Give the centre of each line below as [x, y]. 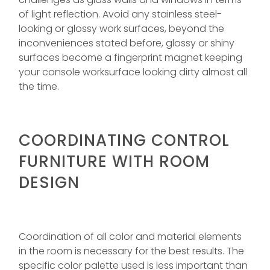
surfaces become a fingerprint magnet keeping [130, 57]
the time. [39, 86]
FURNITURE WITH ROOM [114, 161]
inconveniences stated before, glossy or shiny [127, 43]
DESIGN [49, 182]
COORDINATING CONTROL [124, 140]
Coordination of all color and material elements [130, 236]
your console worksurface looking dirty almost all [133, 72]
